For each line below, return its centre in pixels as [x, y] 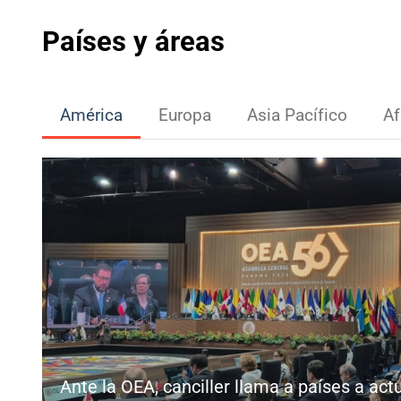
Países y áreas [133, 39]
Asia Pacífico [297, 114]
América [91, 114]
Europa [185, 114]
